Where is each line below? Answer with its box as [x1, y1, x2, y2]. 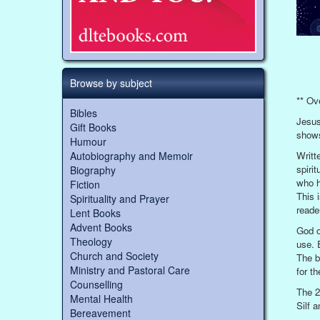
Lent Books [70, 206, 121, 221]
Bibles [70, 106, 97, 121]
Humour [70, 134, 106, 149]
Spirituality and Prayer [70, 191, 169, 206]
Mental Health [70, 291, 133, 306]
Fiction [70, 177, 100, 192]
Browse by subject [70, 76, 152, 91]
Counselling [70, 277, 123, 292]
